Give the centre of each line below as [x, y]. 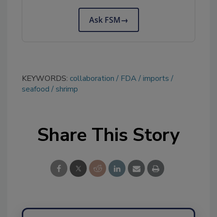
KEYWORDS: [46, 78]
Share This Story [108, 135]
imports [156, 78]
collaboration [92, 78]
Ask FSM [105, 20]
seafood [36, 89]
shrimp [67, 89]
